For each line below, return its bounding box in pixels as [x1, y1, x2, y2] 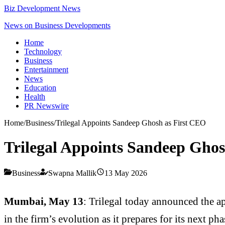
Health [24, 92, 45, 101]
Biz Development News [4, 4, 80, 13]
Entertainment [24, 65, 68, 74]
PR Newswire [24, 101, 69, 110]
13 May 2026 [104, 168, 147, 177]
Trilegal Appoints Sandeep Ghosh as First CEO [56, 119, 206, 127]
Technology [24, 47, 62, 56]
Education [24, 83, 56, 92]
